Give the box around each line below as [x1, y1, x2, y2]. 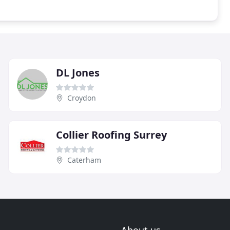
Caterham [67, 155, 101, 165]
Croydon [67, 92, 96, 103]
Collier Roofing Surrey [56, 127, 167, 142]
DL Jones [56, 65, 100, 80]
